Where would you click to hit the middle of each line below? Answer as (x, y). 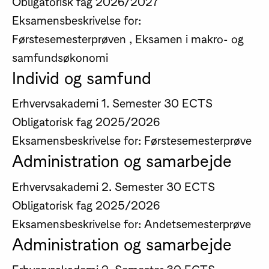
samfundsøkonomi (60, 56)
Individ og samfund (81, 76)
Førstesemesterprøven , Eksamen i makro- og (128, 38)
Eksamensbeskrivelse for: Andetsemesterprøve (131, 223)
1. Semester (131, 103)
